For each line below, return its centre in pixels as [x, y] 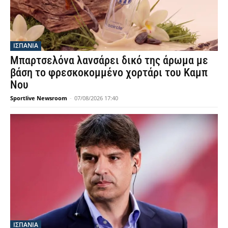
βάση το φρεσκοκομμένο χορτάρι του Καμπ [109, 72]
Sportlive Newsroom [39, 98]
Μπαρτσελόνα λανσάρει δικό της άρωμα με [109, 60]
